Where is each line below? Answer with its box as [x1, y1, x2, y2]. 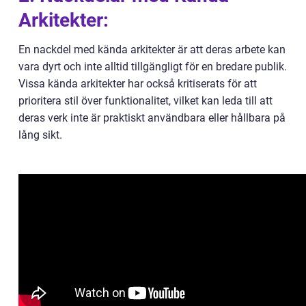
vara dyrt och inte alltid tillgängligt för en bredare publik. [18, 60, 287, 74]
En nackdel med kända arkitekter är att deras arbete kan [18, 43, 286, 57]
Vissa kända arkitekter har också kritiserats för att [18, 77, 257, 91]
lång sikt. [18, 128, 62, 142]
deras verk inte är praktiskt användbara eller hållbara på [18, 111, 286, 125]
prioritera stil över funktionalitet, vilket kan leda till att [18, 94, 273, 108]
